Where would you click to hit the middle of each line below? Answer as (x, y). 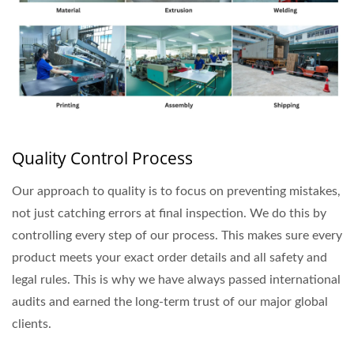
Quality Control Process (102, 158)
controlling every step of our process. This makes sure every (177, 236)
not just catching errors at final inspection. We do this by (169, 214)
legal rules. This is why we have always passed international (176, 280)
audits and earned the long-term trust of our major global (170, 302)
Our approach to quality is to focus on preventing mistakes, (176, 192)
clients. (32, 324)
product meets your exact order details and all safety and (169, 258)
